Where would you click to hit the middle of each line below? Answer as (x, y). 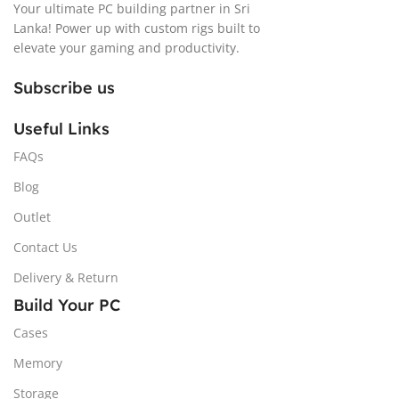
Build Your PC (67, 305)
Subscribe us (64, 87)
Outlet (32, 216)
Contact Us (45, 247)
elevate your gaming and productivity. (126, 47)
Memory (38, 362)
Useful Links (61, 128)
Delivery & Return (66, 277)
